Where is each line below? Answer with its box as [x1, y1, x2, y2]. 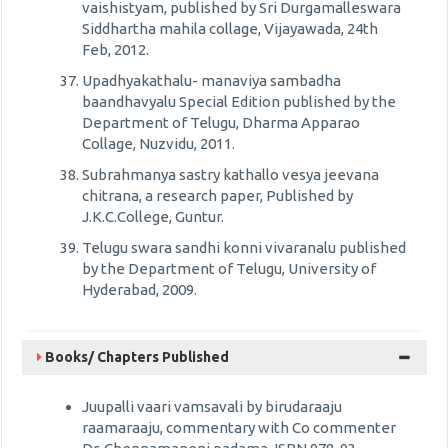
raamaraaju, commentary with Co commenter [82, 419, 396, 436]
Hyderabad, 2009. [82, 281, 197, 298]
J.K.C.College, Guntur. [82, 208, 224, 225]
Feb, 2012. [82, 41, 149, 58]
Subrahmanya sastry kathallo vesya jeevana [82, 166, 379, 183]
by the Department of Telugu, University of [82, 260, 376, 277]
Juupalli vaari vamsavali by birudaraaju [82, 398, 342, 415]
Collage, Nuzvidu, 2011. [82, 135, 235, 152]
